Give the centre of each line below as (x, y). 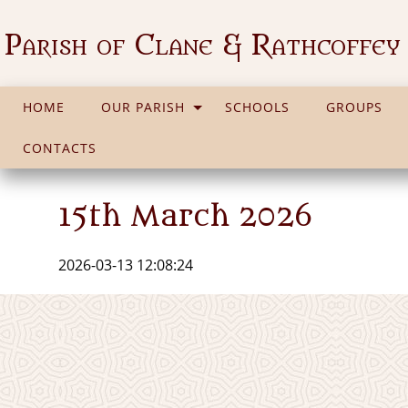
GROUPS (354, 107)
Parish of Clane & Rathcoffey (203, 46)
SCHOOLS (257, 107)
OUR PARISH (143, 107)
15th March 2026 (185, 217)
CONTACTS (60, 148)
